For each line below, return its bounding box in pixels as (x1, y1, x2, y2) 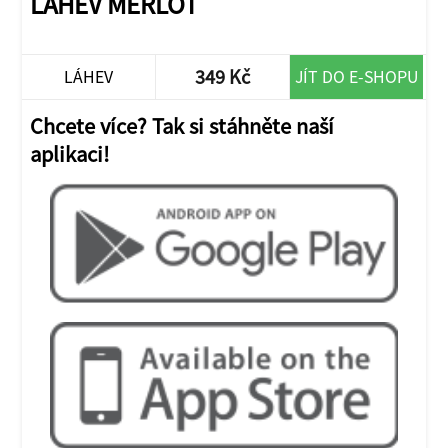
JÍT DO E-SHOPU (295, 64, 419, 88)
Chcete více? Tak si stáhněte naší (30, 111, 335, 140)
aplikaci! (30, 139, 110, 168)
